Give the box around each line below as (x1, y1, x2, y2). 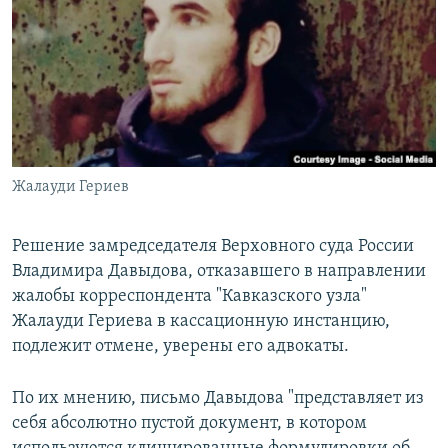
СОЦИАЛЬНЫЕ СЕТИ (18, 100, 136, 115)
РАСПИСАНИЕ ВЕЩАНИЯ (18, 9, 203, 28)
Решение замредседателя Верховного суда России (12, 237, 414, 257)
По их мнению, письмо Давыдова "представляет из (12, 389, 424, 409)
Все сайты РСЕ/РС (34, 234, 174, 254)
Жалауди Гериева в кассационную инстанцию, (12, 312, 390, 332)
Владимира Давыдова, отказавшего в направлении (12, 262, 426, 282)
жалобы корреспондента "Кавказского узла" (12, 287, 367, 307)
